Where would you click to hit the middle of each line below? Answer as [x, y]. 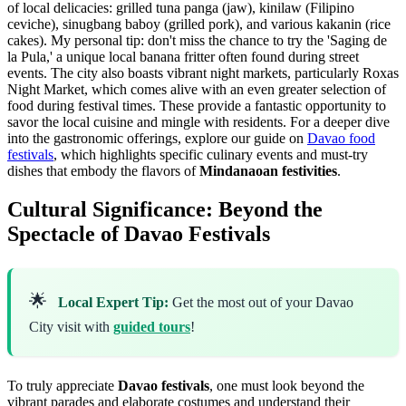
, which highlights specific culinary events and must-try [211, 154]
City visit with [71, 326]
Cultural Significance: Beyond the [165, 209]
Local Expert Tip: [113, 302]
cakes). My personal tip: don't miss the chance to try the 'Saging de [197, 40]
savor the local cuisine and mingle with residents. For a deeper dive [198, 121]
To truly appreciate [63, 385]
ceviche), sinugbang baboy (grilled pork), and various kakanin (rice [199, 24]
